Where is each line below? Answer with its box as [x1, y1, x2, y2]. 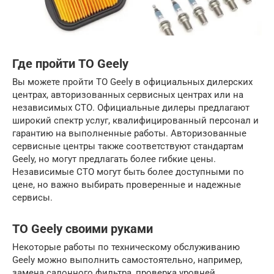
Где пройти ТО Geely [12, 56, 128, 71]
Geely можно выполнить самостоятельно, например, [12, 254, 242, 266]
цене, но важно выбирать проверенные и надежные [12, 179, 241, 191]
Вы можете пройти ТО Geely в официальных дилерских [12, 76, 253, 88]
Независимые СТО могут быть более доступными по [12, 166, 244, 178]
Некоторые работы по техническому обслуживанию [12, 242, 240, 253]
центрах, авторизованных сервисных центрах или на [12, 89, 243, 101]
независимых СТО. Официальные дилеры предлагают [12, 102, 250, 114]
